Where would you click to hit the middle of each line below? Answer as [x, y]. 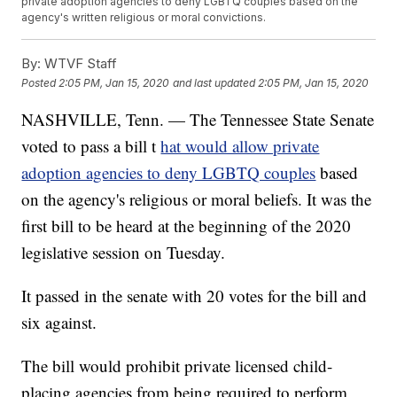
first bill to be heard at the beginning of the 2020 [187, 226]
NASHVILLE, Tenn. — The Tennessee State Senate [198, 120]
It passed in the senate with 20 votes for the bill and [195, 296]
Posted [40, 82]
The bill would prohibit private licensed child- [177, 366]
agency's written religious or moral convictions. [144, 18]
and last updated [214, 82]
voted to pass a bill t [89, 146]
